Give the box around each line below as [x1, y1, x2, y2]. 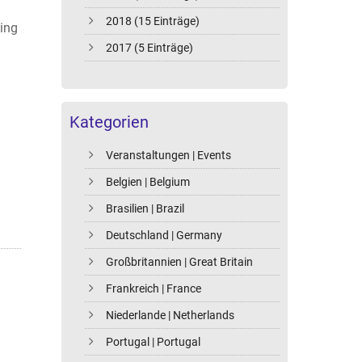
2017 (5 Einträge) [106, 41, 194, 55]
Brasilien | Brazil [106, 202, 185, 216]
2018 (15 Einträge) [106, 15, 200, 28]
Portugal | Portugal [106, 335, 201, 349]
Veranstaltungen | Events [106, 149, 232, 162]
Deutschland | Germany [106, 229, 223, 242]
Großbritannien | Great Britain [106, 255, 254, 269]
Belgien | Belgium [106, 175, 191, 189]
